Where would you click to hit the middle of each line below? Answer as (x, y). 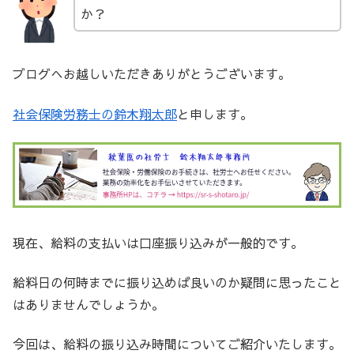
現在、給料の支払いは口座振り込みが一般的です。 (158, 242)
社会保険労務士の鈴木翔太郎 (95, 113)
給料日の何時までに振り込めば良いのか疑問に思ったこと (177, 282)
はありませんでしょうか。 (88, 304)
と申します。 (215, 113)
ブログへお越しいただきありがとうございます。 (152, 74)
